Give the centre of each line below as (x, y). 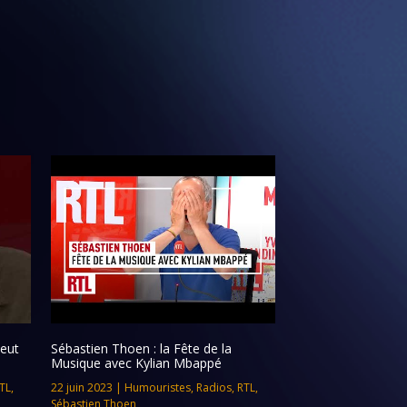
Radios (213, 388)
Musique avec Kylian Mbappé (136, 363)
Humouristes (157, 388)
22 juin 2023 (81, 388)
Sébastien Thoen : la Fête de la (141, 349)
